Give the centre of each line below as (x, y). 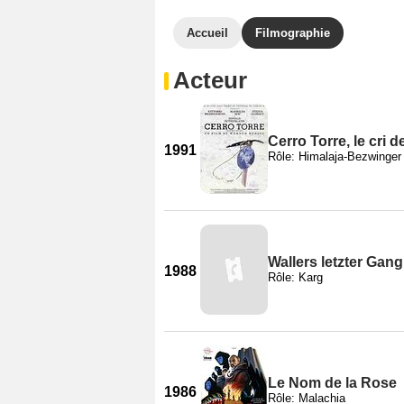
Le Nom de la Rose (332, 382)
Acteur (210, 80)
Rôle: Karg (295, 277)
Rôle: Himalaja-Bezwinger (335, 156)
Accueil (207, 33)
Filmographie (293, 33)
